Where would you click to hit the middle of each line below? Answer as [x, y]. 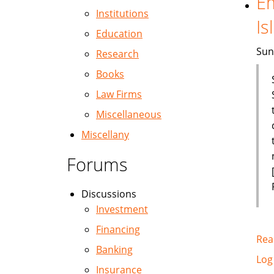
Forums [97, 164]
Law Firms [119, 94]
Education [119, 34]
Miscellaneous [129, 114]
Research [117, 54]
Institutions [122, 13]
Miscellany [105, 135]
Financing [118, 229]
